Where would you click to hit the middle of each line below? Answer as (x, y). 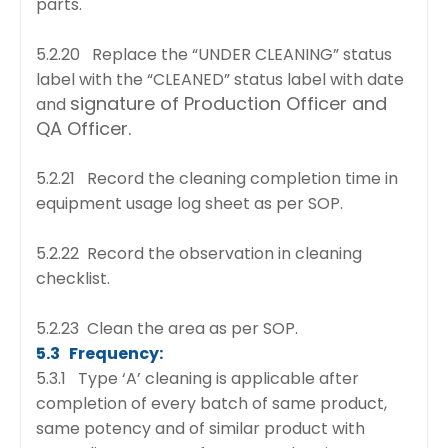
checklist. (73, 278)
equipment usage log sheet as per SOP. (189, 203)
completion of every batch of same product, (211, 403)
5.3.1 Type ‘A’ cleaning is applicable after (197, 378)
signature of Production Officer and (228, 103)
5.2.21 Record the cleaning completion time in (217, 178)
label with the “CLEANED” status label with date (220, 79)
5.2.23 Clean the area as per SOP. (167, 328)
